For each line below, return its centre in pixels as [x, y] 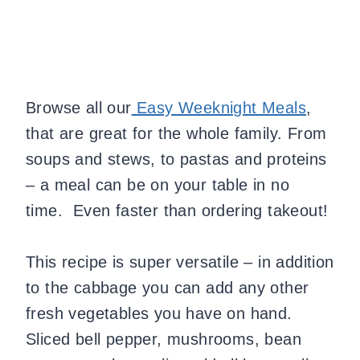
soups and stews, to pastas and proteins [176, 159]
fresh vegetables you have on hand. [162, 313]
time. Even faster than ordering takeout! [177, 210]
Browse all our [79, 107]
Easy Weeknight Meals [219, 107]
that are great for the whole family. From [176, 133]
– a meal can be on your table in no [157, 184]
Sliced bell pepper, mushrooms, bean [164, 339]
